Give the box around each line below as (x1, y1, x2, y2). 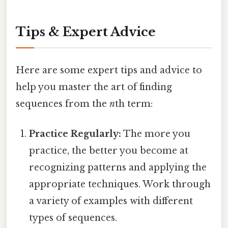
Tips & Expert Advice (16, 24, 156, 40)
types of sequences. (29, 212, 118, 223)
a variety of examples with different (29, 195, 193, 207)
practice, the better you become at (29, 145, 189, 156)
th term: (115, 98, 153, 109)
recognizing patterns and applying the (29, 161, 207, 173)
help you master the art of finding (16, 81, 172, 93)
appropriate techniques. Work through (29, 178, 211, 190)
